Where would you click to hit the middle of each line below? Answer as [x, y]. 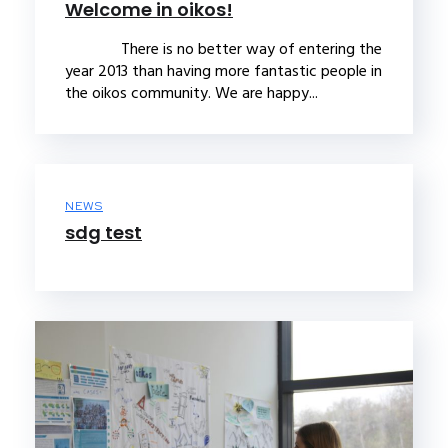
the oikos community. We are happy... [191, 92]
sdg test [103, 232]
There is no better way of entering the [223, 48]
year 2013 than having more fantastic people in [223, 70]
